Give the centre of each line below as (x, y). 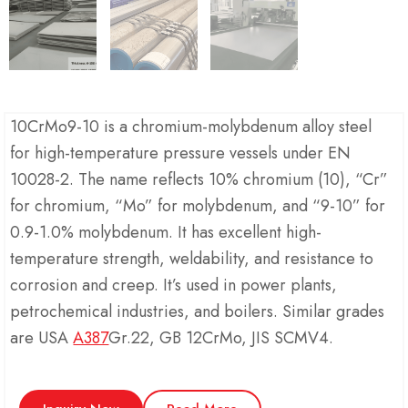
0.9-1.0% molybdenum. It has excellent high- (166, 233)
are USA (42, 338)
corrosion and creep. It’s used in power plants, (174, 286)
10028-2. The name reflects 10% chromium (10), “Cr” (199, 180)
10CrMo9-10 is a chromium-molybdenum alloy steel (191, 127)
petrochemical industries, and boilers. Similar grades (198, 312)
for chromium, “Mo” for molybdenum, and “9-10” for (198, 206)
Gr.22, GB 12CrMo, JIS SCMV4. (221, 338)
